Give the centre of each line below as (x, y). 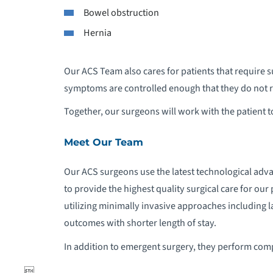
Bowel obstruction (122, 12)
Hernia (98, 33)
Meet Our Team (103, 142)
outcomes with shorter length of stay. (140, 222)
